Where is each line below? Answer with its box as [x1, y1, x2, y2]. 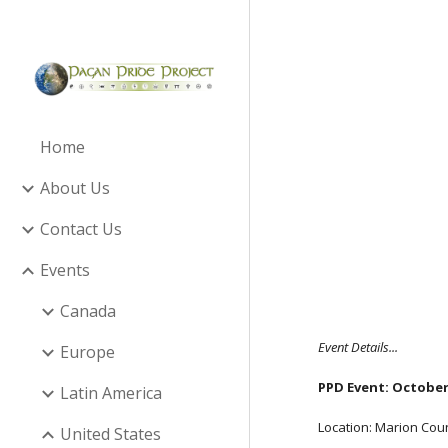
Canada [60, 300, 116, 322]
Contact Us [40, 218, 122, 240]
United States [60, 423, 161, 445]
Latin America [60, 382, 162, 404]
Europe [60, 341, 115, 363]
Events [40, 259, 90, 281]
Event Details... [318, 338, 399, 356]
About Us [40, 177, 110, 199]
